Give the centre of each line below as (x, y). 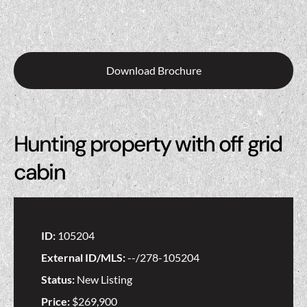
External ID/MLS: (84, 258)
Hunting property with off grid (148, 144)
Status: (59, 280)
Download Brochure (153, 71)
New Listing (105, 280)
